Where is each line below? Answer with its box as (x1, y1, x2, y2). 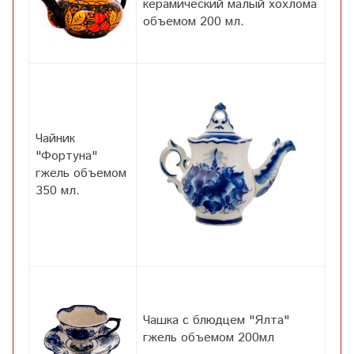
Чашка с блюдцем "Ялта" (143, 311, 289, 330)
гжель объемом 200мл (143, 328, 274, 347)
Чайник (36, 129, 75, 148)
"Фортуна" (36, 146, 97, 165)
